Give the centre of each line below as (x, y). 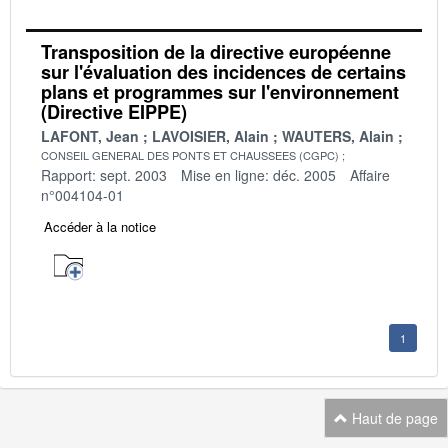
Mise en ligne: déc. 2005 (258, 174)
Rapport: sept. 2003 (104, 174)
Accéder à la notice (100, 226)
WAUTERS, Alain (338, 135)
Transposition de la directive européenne (216, 51)
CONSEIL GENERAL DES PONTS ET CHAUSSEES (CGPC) (190, 154)
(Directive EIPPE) (114, 111)
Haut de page (393, 417)
